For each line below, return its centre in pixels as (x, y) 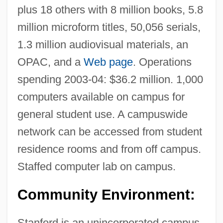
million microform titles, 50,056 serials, (109, 27)
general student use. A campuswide (102, 114)
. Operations (162, 62)
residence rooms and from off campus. (109, 149)
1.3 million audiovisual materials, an (103, 44)
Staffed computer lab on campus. (96, 166)
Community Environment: (106, 194)
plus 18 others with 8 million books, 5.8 (110, 9)
